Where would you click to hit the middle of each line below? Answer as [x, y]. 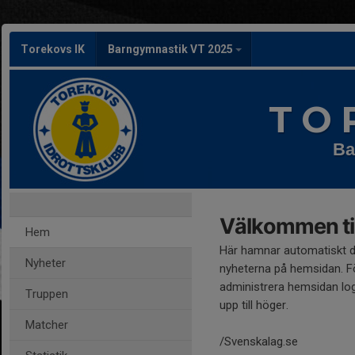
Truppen [47, 294]
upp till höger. [254, 305]
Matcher [47, 325]
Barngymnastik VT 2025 [172, 49]
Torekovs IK [53, 49]
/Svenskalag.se [259, 342]
